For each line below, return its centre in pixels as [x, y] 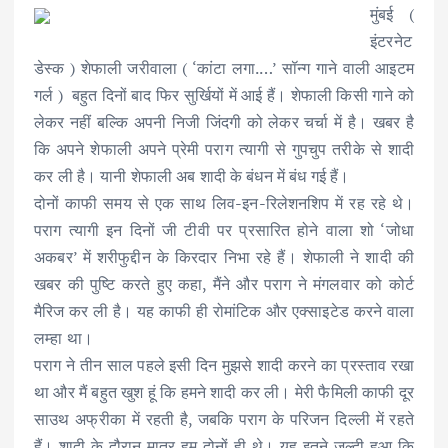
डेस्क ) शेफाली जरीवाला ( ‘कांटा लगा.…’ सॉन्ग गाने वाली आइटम [224, 67]
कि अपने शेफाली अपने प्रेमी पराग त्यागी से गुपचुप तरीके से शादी [224, 148]
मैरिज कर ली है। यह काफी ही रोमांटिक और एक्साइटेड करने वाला [224, 310]
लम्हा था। [63, 337]
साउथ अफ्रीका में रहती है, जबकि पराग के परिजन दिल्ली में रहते [224, 418]
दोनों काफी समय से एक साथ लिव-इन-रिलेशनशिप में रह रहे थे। [224, 202]
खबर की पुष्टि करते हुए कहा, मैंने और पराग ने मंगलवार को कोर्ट [224, 283]
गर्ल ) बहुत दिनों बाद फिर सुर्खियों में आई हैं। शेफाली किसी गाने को [224, 94]
